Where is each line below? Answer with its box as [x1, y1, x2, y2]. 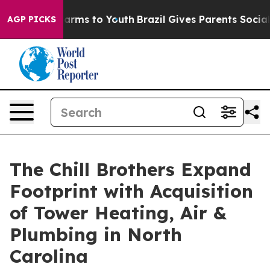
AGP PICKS [7, 14, 56, 25]
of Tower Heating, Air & [10, 201, 227, 224]
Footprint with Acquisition [10, 180, 253, 202]
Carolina [10, 245, 88, 268]
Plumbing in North [10, 223, 182, 246]
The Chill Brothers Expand [10, 158, 251, 181]
